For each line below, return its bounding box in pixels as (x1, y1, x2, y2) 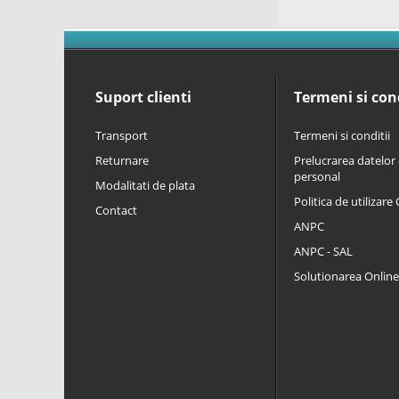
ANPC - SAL (294, 243, 353, 259)
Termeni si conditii (294, 127, 390, 143)
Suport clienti (95, 87, 191, 107)
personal (294, 168, 340, 184)
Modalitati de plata (95, 177, 195, 193)
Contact (95, 202, 137, 218)
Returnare (95, 152, 149, 168)
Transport (95, 127, 148, 143)
